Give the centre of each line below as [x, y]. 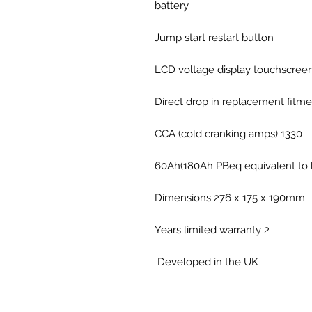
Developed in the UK [208, 262]
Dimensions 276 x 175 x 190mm [230, 198]
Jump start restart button [214, 38]
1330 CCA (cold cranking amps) [291, 134]
